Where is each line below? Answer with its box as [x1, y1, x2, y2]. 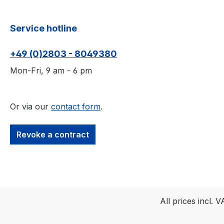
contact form [51, 101, 100, 111]
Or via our [10, 101, 51, 111]
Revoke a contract [16, 129, 89, 139]
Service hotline [10, 22, 77, 33]
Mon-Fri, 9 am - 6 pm [10, 65, 92, 75]
